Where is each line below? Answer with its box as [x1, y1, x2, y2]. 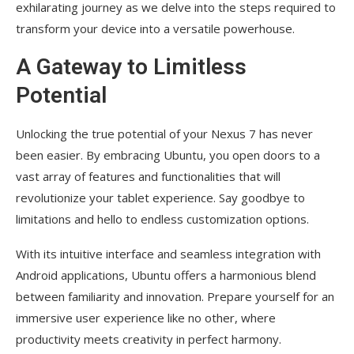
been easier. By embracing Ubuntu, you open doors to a [16, 146, 320, 163]
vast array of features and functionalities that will [16, 168, 281, 184]
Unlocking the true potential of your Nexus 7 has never [16, 125, 313, 141]
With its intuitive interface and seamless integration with [16, 245, 321, 262]
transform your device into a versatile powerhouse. [16, 20, 295, 36]
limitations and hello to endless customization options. [16, 210, 309, 227]
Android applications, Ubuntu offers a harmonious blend [16, 266, 316, 283]
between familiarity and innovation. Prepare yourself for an [16, 288, 334, 304]
